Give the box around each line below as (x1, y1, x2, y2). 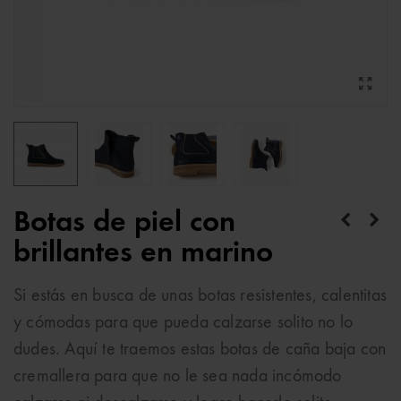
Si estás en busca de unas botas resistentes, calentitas (13, 287, 388, 305)
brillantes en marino (13, 238, 273, 269)
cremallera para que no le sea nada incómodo (13, 368, 342, 386)
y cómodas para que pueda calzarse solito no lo (13, 314, 354, 332)
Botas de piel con (13, 208, 235, 238)
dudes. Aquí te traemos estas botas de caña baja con (13, 341, 387, 359)
